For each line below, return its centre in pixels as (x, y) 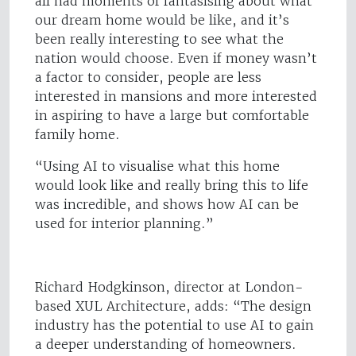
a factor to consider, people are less (148, 77)
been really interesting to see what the (159, 39)
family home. (77, 135)
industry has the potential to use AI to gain (174, 325)
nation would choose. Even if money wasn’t (176, 58)
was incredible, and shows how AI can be (167, 205)
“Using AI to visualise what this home (157, 166)
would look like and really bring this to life (172, 186)
